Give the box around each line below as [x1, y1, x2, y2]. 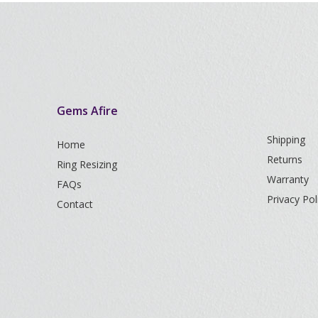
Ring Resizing [57, 157, 117, 171]
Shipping [267, 132, 305, 146]
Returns [267, 152, 302, 166]
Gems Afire [57, 102, 118, 119]
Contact [57, 197, 93, 211]
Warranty [267, 172, 309, 186]
